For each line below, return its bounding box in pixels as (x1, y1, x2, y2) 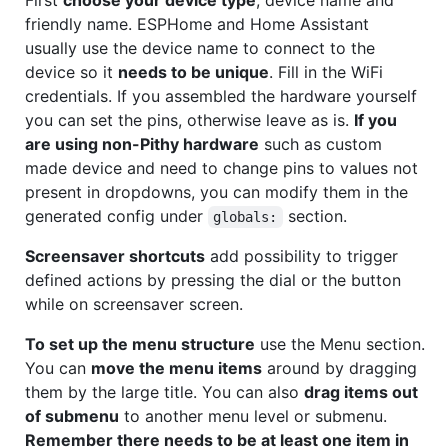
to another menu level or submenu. (119, 405, 387, 426)
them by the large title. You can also (25, 381, 304, 402)
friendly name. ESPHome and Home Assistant (25, 13, 369, 34)
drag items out (304, 381, 418, 402)
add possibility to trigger (205, 245, 398, 266)
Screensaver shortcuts (25, 245, 205, 266)
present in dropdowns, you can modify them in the (25, 181, 408, 202)
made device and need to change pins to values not (25, 157, 418, 178)
